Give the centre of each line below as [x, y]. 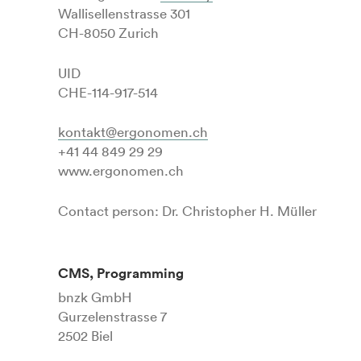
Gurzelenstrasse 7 [112, 316]
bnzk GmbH [95, 297]
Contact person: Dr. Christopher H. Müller [187, 210]
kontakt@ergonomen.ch [133, 132]
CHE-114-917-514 [108, 92]
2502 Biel [85, 335]
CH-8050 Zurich [108, 33]
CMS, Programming [121, 274]
